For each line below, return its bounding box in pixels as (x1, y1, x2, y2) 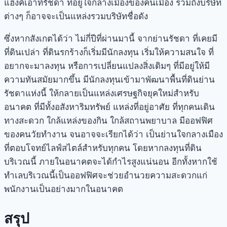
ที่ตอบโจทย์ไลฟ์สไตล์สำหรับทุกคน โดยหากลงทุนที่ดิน (4, 142, 202, 153)
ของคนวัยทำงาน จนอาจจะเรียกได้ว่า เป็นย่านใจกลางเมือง (4, 129, 223, 139)
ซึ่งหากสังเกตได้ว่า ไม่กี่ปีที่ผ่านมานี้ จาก (4, 33, 153, 44)
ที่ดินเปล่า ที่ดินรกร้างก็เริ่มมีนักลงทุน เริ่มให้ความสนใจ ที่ (4, 47, 214, 57)
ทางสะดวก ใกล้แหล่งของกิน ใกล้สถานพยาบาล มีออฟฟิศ (4, 115, 213, 126)
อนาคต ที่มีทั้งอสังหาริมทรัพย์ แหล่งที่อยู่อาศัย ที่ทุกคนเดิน (4, 101, 215, 112)
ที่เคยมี (190, 33, 217, 44)
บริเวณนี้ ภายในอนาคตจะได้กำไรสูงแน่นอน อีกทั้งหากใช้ (4, 156, 217, 167)
